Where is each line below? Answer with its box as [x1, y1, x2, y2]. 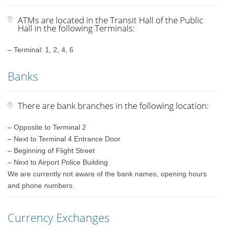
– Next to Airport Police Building [8, 158, 108, 166]
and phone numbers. [8, 181, 75, 190]
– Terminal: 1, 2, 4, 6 [8, 46, 74, 54]
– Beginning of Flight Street [8, 146, 95, 155]
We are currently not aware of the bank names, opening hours [8, 170, 207, 178]
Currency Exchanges [8, 210, 110, 225]
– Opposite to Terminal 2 [8, 123, 87, 131]
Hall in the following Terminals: [18, 22, 135, 34]
